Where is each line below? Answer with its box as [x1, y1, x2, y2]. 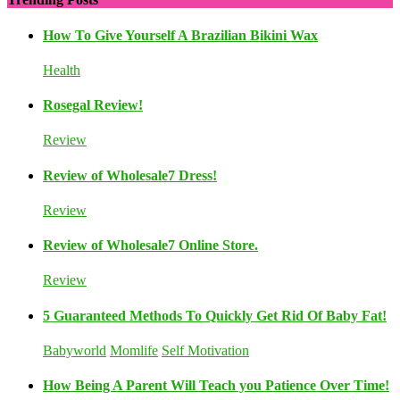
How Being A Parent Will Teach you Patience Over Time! [43, 378, 389, 394]
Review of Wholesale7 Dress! [43, 167, 217, 183]
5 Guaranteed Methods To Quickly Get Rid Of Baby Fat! [43, 307, 387, 323]
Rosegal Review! [43, 97, 143, 113]
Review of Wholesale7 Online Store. [43, 237, 258, 254]
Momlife [110, 342, 158, 358]
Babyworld [43, 342, 106, 358]
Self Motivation [162, 342, 249, 358]
